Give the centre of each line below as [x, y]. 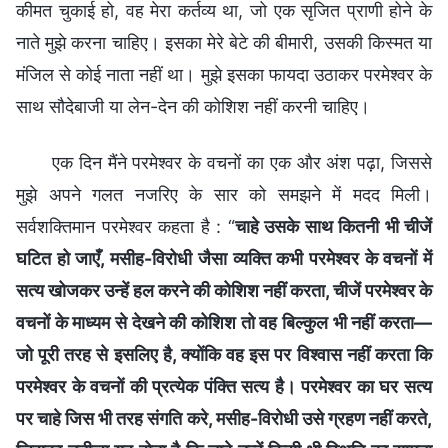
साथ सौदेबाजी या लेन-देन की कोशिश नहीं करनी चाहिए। [193, 106]
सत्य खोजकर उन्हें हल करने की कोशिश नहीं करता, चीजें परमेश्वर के [224, 290]
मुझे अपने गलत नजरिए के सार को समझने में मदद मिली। [224, 194]
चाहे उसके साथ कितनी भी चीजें [333, 226]
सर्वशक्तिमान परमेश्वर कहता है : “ [125, 226]
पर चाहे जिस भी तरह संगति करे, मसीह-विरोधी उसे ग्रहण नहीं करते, [224, 418]
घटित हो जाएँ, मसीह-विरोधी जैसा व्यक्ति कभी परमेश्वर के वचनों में [224, 258]
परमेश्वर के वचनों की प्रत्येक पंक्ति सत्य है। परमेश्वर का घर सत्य [224, 386]
